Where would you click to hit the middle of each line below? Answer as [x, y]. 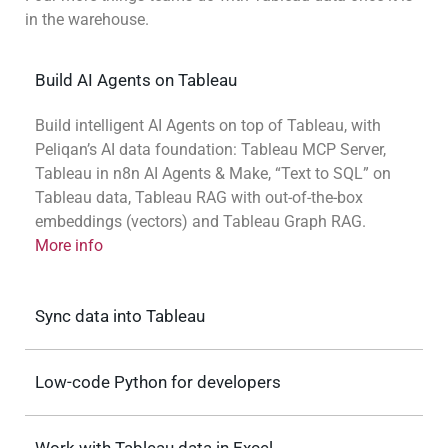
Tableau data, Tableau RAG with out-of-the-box [199, 198]
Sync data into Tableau [120, 316]
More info [69, 246]
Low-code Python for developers [158, 382]
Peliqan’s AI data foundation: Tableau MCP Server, [210, 150]
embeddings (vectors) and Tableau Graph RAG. [200, 222]
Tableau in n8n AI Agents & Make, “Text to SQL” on [213, 174]
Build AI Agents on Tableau [136, 80]
